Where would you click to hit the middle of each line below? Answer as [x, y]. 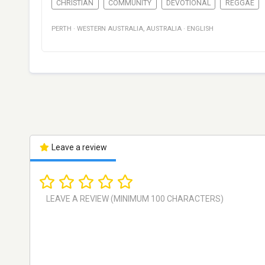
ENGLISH [200, 29]
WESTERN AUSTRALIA [110, 29]
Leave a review [78, 148]
